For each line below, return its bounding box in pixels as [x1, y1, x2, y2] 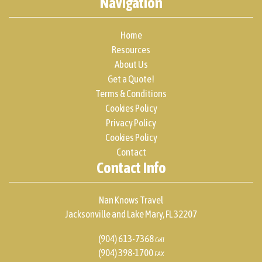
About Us [114, 58, 148, 70]
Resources [112, 44, 150, 56]
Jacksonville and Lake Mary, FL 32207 [65, 208, 197, 220]
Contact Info [96, 159, 166, 177]
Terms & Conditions [95, 88, 167, 99]
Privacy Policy [106, 117, 156, 129]
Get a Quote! [108, 73, 154, 85]
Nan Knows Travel [99, 194, 163, 206]
